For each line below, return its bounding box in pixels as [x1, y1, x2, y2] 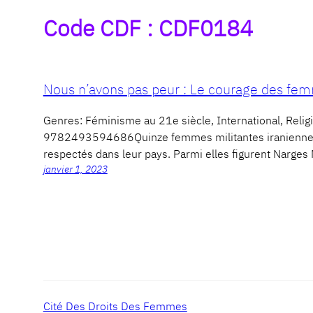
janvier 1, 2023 [43, 163, 108, 176]
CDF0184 [158, 13, 253, 43]
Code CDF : [43, 13, 159, 43]
